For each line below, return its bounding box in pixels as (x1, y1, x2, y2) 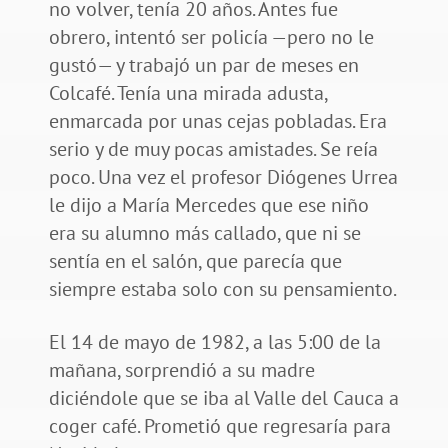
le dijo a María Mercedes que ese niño (48, 192, 369, 219)
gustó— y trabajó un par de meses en (48, 52, 359, 79)
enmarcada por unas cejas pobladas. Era (48, 108, 387, 135)
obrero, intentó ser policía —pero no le (48, 24, 374, 51)
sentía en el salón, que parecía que (48, 248, 342, 275)
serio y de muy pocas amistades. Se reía (48, 136, 378, 163)
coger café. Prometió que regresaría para (48, 413, 391, 440)
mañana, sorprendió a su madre (48, 357, 315, 384)
